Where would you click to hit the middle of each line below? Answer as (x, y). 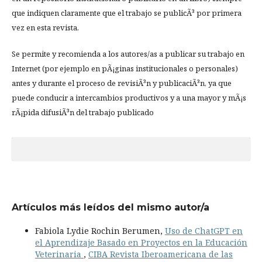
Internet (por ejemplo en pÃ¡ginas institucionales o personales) (125, 69)
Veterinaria (59, 254)
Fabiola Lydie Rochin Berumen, (100, 231)
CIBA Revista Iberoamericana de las (161, 254)
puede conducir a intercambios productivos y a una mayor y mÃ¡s (129, 98)
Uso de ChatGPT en (204, 231)
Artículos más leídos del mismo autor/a (111, 208)
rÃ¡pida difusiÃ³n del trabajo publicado (83, 113)
